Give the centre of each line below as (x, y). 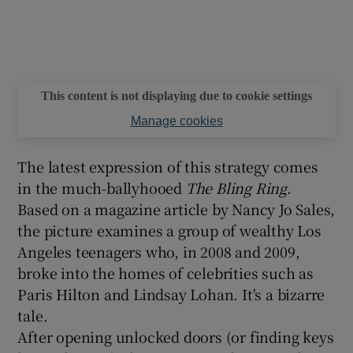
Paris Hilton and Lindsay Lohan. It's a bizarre (171, 294)
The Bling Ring (236, 187)
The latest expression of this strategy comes (168, 166)
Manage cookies (176, 121)
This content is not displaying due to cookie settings (176, 95)
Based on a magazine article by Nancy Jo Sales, (176, 208)
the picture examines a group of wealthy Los (169, 230)
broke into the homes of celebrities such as (165, 272)
